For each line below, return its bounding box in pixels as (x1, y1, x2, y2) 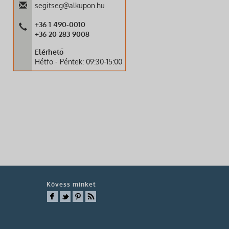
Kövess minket (47, 180, 97, 188)
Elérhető (35, 47, 63, 56)
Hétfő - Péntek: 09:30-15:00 (35, 57, 122, 66)
